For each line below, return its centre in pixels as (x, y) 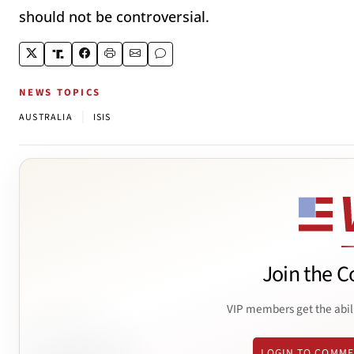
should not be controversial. (114, 17)
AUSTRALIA (46, 117)
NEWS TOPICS (60, 92)
